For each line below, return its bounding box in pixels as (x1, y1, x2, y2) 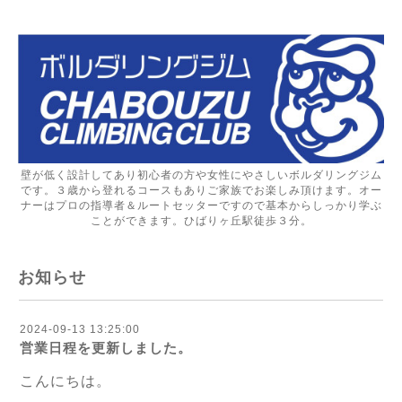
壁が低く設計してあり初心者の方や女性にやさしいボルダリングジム (20, 169, 382, 182)
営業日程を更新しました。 (20, 340, 192, 356)
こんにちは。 (20, 373, 111, 389)
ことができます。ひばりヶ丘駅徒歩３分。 (90, 214, 312, 228)
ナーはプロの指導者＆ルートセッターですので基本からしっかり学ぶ (20, 199, 382, 213)
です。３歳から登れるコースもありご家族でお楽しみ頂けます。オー (20, 184, 382, 197)
